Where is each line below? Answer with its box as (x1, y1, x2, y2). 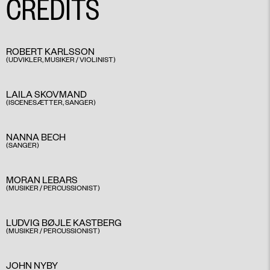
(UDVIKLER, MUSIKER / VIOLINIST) (6, 55, 116, 64)
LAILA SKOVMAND (6, 88, 87, 101)
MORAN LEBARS (6, 174, 78, 186)
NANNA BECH (6, 131, 66, 143)
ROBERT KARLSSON (6, 45, 95, 58)
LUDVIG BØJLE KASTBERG (6, 216, 122, 229)
